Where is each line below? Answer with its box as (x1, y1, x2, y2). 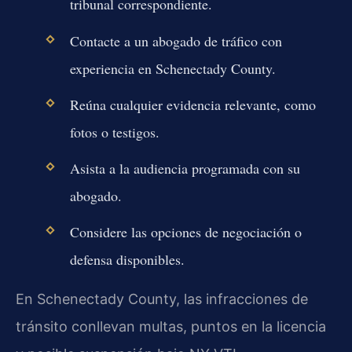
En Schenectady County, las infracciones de (16, 290, 308, 307)
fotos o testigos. (69, 122, 159, 141)
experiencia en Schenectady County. (69, 58, 276, 78)
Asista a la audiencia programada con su (69, 159, 300, 178)
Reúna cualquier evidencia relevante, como (69, 94, 316, 114)
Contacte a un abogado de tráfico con (69, 31, 282, 50)
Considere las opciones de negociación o (69, 222, 302, 242)
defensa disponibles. (69, 250, 185, 269)
